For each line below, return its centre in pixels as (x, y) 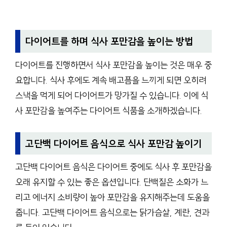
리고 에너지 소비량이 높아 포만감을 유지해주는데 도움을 (112, 198)
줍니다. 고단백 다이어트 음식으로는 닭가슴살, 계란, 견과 (112, 213)
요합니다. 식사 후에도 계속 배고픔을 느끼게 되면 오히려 (111, 80)
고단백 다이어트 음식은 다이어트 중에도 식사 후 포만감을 (113, 167)
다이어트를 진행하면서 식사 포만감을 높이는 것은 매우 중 (113, 65)
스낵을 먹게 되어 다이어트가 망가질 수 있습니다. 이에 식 (112, 95)
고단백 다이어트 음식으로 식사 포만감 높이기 (113, 143)
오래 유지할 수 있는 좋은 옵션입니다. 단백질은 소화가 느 (112, 182)
